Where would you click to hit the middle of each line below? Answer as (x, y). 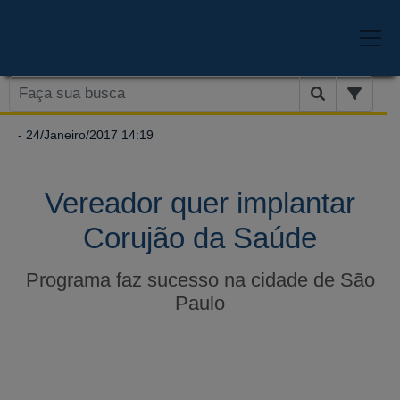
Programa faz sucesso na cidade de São (200, 279)
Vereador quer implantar (200, 203)
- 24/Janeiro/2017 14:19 (84, 134)
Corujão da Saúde (200, 237)
